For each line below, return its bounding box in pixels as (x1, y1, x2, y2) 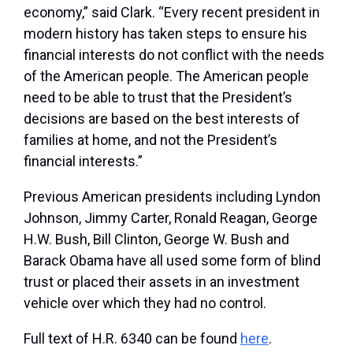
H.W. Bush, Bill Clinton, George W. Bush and (24, 231, 289, 248)
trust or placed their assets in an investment (24, 273, 299, 291)
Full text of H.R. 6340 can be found (24, 330, 240, 347)
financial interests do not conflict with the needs (24, 46, 325, 64)
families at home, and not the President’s (24, 132, 277, 149)
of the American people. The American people (24, 68, 309, 85)
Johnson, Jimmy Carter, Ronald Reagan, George (24, 210, 318, 227)
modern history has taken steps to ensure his (24, 25, 307, 43)
